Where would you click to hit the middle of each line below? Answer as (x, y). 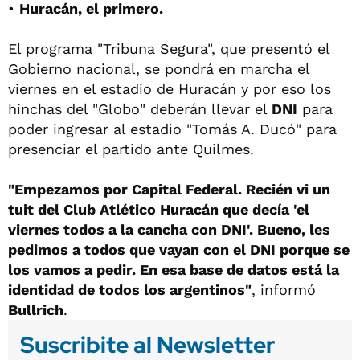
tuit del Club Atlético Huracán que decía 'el (159, 209)
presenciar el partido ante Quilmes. (131, 149)
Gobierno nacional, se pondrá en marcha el (159, 68)
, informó (284, 289)
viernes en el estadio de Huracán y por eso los (170, 88)
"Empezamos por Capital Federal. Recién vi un (169, 189)
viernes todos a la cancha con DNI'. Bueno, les (169, 229)
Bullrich (36, 309)
